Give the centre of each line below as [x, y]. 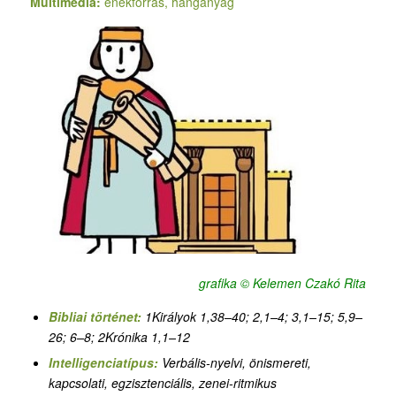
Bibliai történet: [95, 316]
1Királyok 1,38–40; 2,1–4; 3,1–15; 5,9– [253, 316]
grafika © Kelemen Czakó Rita [283, 282]
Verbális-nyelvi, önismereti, [236, 362]
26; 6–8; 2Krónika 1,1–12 [119, 336]
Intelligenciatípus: [105, 362]
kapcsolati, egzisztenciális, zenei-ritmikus [162, 382]
